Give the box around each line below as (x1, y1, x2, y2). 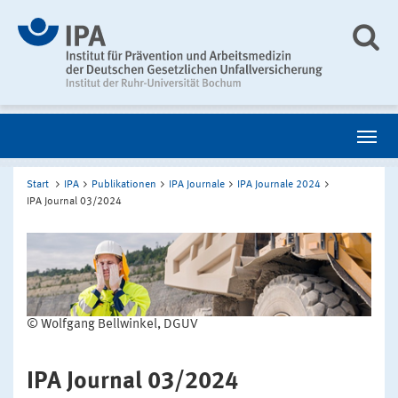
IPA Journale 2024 (237, 179, 321, 191)
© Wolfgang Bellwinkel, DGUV (27, 318, 198, 332)
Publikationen (92, 179, 156, 191)
